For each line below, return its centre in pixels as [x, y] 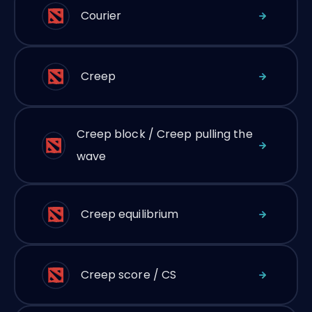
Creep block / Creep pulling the [164, 134]
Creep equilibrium [130, 214]
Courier [101, 15]
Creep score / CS [128, 274]
